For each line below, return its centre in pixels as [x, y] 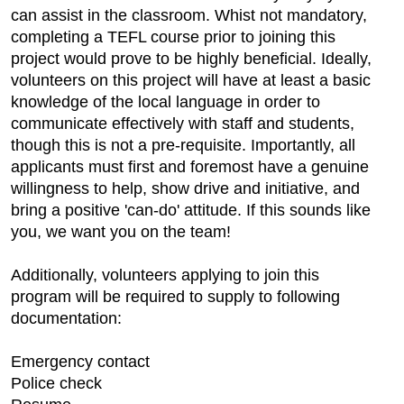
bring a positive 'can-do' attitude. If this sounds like [191, 211]
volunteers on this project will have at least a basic [191, 81]
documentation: [66, 319]
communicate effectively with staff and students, [183, 124]
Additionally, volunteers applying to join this [165, 275]
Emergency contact [80, 362]
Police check [56, 384]
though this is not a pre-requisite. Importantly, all [183, 146]
